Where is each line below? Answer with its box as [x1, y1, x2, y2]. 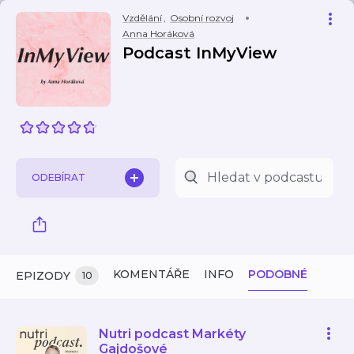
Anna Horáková [122, 28, 194, 40]
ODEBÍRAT [32, 171, 85, 183]
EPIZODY [16, 269, 70, 283]
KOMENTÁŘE [113, 267, 190, 281]
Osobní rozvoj [170, 12, 234, 24]
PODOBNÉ [248, 267, 307, 281]
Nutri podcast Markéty [99, 326, 246, 341]
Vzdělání [122, 12, 162, 24]
